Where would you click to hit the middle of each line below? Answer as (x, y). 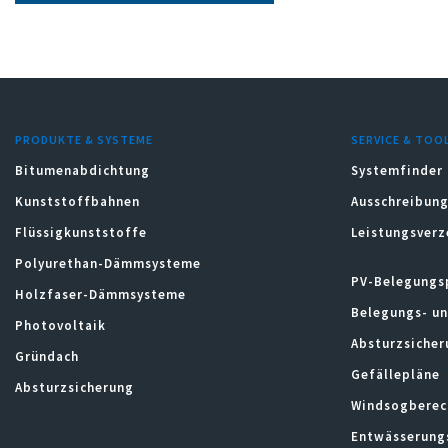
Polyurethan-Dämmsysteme (108, 263)
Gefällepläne (395, 374)
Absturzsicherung (74, 387)
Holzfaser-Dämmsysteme (100, 294)
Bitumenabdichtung (82, 170)
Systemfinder (397, 170)
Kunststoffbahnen (77, 201)
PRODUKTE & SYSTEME (84, 139)
